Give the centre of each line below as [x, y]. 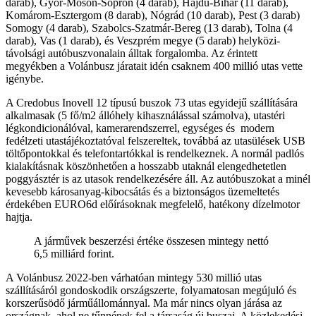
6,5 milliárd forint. [74, 253]
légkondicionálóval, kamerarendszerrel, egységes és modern [140, 128]
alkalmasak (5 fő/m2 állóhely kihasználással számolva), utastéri [145, 115]
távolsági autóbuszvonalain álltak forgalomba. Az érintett [132, 53]
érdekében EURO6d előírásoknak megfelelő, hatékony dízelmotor [153, 204]
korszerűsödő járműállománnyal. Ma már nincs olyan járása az [144, 303]
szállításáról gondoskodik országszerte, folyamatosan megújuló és [151, 290]
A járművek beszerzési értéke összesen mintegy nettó [151, 241]
